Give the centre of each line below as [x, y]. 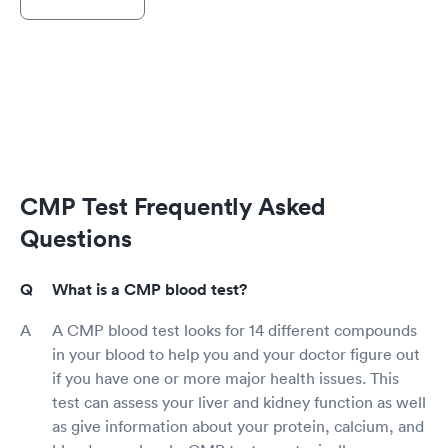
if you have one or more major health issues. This [225, 378]
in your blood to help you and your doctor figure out [236, 354]
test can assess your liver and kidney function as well [239, 402]
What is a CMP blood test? [149, 290]
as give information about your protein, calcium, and [238, 426]
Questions [76, 238]
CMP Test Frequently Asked [173, 206]
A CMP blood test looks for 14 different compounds [234, 330]
